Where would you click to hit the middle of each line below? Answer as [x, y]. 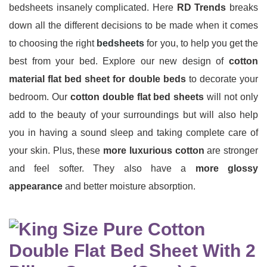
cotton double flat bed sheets [137, 97]
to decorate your [222, 79]
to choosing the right [53, 44]
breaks [242, 8]
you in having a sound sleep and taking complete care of [133, 133]
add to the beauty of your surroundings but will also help [133, 115]
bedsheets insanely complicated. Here [93, 8]
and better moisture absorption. [129, 187]
